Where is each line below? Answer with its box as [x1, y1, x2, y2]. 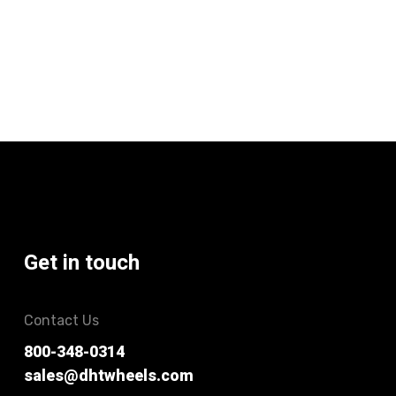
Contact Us [23, 311, 99, 329]
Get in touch [23, 247, 140, 278]
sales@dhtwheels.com [23, 363, 194, 388]
